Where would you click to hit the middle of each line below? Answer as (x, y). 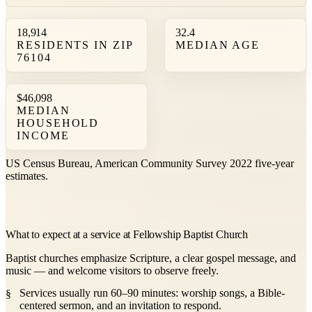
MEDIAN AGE (218, 45)
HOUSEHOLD (58, 123)
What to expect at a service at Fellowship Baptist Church (127, 235)
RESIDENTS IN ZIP (75, 45)
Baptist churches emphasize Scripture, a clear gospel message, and (151, 258)
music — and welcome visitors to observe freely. (112, 271)
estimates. (27, 175)
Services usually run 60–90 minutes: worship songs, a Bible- (152, 293)
